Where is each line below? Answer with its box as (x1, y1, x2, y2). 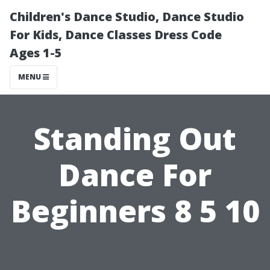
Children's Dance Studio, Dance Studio (10, 8, 244, 25)
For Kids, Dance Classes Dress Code (10, 27, 222, 43)
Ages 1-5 (10, 45, 62, 61)
